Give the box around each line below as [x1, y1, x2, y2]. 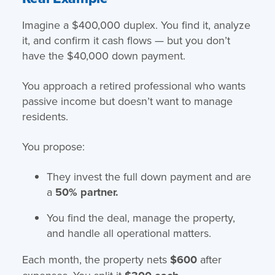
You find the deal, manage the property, [46, 209, 235, 225]
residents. [21, 108, 68, 124]
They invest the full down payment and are [46, 168, 251, 184]
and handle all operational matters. [46, 225, 211, 241]
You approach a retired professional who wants [21, 77, 246, 93]
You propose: [21, 138, 85, 154]
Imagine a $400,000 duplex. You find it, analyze [21, 17, 250, 33]
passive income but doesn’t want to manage [21, 93, 233, 109]
